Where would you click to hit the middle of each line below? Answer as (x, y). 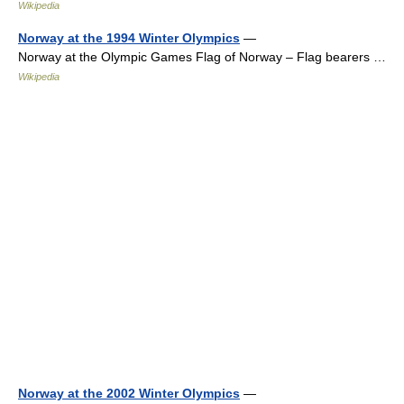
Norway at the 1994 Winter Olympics (129, 38)
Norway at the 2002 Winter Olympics (129, 393)
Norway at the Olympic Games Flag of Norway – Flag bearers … (206, 57)
